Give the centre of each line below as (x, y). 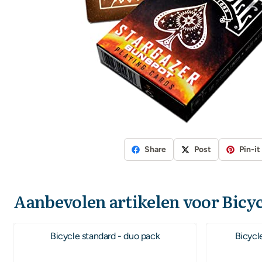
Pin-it (249, 150)
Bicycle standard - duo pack (105, 236)
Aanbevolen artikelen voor (118, 201)
